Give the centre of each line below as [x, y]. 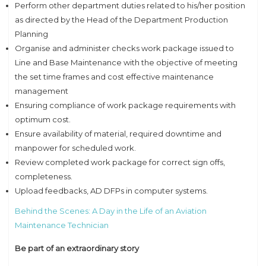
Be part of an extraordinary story [77, 248]
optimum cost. [43, 119]
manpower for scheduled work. [75, 148]
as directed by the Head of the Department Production [121, 19]
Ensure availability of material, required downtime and [118, 133]
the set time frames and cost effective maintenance [114, 76]
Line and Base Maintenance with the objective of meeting [126, 62]
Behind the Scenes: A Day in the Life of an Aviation [111, 210]
